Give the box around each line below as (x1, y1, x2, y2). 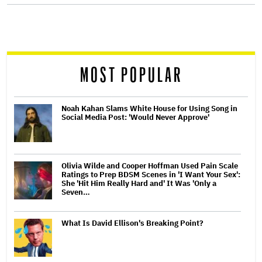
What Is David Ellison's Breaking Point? (61, 218, 204, 228)
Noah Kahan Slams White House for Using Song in (61, 103, 237, 113)
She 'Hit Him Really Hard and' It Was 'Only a (61, 178, 216, 188)
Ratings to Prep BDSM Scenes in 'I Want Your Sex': (61, 169, 240, 180)
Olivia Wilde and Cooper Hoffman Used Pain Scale (61, 160, 238, 171)
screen (6, 15, 65, 33)
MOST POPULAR (80, 65, 182, 85)
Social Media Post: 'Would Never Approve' (61, 112, 209, 122)
